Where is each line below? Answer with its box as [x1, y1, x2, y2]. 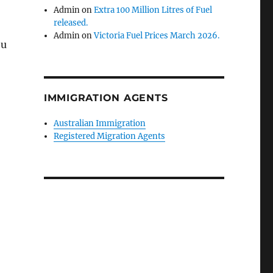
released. [54, 18, 88, 28]
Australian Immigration [54, 118, 146, 129]
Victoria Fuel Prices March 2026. [94, 30, 220, 41]
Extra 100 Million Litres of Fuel [94, 5, 213, 15]
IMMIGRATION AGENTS [43, 92, 168, 104]
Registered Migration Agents [54, 131, 166, 141]
